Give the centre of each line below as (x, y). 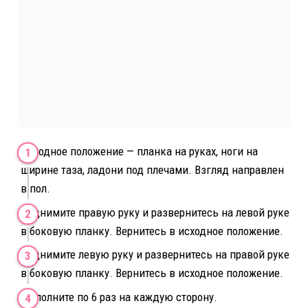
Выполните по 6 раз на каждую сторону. (119, 297)
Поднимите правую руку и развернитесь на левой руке (155, 212)
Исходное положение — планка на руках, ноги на (139, 152)
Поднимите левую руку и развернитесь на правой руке (155, 255)
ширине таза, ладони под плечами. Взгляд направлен (152, 170)
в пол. (35, 189)
